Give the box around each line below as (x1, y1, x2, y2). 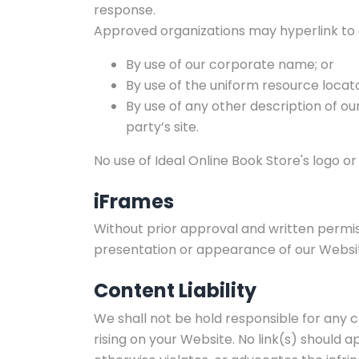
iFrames (94, 188, 174, 216)
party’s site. (126, 118, 199, 137)
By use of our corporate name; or (126, 55, 334, 75)
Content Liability (94, 277, 256, 305)
